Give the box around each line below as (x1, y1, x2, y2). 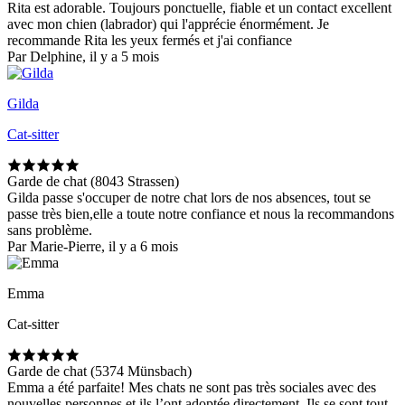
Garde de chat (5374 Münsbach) (7, 363, 192, 380)
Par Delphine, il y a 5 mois (7, 49, 159, 65)
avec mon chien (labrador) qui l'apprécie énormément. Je (7, 16, 329, 33)
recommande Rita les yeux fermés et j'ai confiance (7, 33, 292, 49)
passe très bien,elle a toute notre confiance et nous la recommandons (7, 206, 394, 222)
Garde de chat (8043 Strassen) (7, 174, 179, 190)
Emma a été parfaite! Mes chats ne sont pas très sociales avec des (7, 380, 376, 396)
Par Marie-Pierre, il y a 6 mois (7, 239, 178, 255)
